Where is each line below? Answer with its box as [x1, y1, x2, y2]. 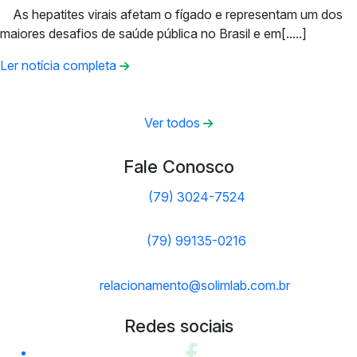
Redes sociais [124, 315, 233, 336]
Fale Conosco [123, 155, 234, 177]
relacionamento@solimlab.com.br [99, 277, 290, 294]
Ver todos [143, 114, 203, 131]
